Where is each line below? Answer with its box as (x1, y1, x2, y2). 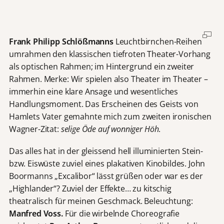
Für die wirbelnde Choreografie (62, 207, 179, 219)
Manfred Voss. (8, 207, 63, 219)
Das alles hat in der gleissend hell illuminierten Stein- (8, 145, 203, 156)
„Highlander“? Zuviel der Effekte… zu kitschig (8, 182, 171, 194)
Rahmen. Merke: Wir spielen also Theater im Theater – (8, 73, 208, 84)
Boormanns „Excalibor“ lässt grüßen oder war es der (8, 170, 203, 181)
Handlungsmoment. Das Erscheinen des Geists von (8, 98, 198, 109)
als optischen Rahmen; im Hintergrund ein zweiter (8, 60, 194, 72)
